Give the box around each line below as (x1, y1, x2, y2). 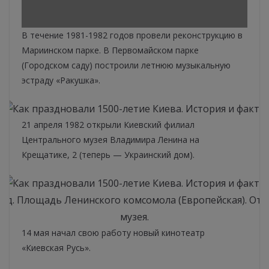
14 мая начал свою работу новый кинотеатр (22, 227, 205, 239)
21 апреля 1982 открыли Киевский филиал (22, 119, 195, 131)
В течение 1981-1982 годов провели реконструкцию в (22, 29, 243, 41)
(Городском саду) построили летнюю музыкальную (22, 59, 231, 71)
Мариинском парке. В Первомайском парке (22, 44, 199, 56)
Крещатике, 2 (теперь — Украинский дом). (22, 149, 195, 161)
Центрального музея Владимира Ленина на (22, 134, 199, 146)
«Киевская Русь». (22, 242, 91, 254)
